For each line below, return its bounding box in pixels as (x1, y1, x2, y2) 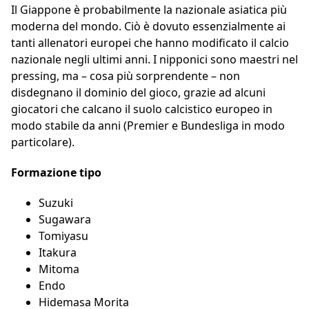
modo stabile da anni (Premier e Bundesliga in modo (11, 118, 285, 134)
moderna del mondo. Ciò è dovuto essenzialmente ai (11, 19, 286, 34)
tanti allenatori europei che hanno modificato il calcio (11, 35, 289, 51)
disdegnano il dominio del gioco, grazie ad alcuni (11, 85, 266, 101)
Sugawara (39, 212, 91, 228)
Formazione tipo (11, 165, 101, 181)
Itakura (39, 245, 77, 261)
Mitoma (39, 261, 79, 277)
